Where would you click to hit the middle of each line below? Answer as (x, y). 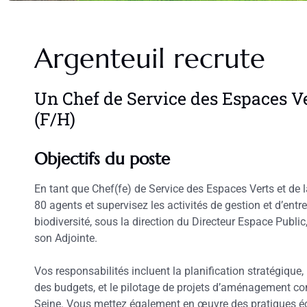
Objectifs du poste (102, 159)
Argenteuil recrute (150, 59)
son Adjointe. (66, 238)
